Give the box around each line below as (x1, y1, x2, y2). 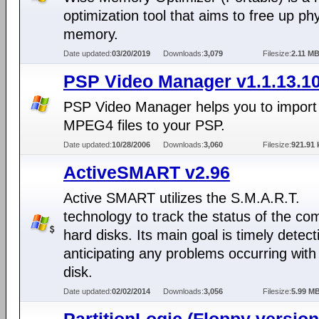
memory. (63, 26, 118, 42)
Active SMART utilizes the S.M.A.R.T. (63, 190, 300, 206)
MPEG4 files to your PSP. (63, 117, 225, 133)
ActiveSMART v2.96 (63, 162, 230, 182)
